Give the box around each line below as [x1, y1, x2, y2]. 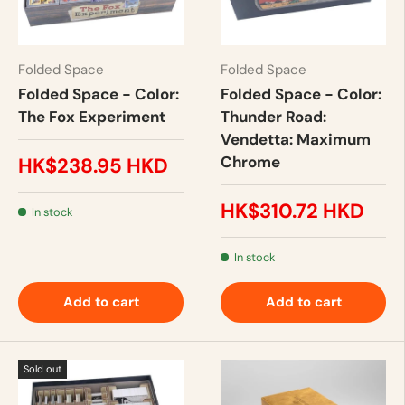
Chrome [221, 151, 280, 172]
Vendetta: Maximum [221, 128, 371, 149]
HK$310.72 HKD [221, 197, 364, 224]
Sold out [24, 362, 61, 375]
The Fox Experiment [18, 106, 165, 127]
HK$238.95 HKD [18, 152, 168, 179]
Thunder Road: [221, 106, 326, 127]
